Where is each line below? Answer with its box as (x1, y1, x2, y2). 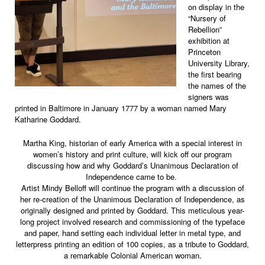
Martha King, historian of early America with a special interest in (23, 137, 242, 148)
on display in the (188, 1, 244, 13)
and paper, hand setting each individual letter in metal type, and (24, 227, 241, 238)
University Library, (188, 57, 250, 69)
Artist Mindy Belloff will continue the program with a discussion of (21, 182, 244, 193)
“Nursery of (188, 12, 226, 24)
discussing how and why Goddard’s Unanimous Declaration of (27, 159, 238, 171)
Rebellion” (188, 24, 222, 35)
